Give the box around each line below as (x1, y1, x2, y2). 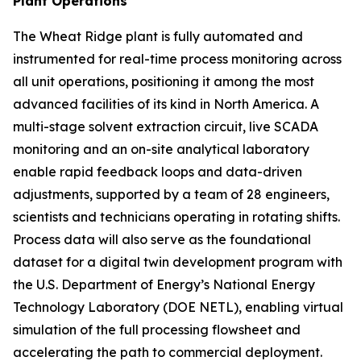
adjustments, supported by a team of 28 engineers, (13, 186, 330, 202)
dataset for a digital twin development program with (13, 254, 342, 270)
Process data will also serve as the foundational (13, 231, 311, 247)
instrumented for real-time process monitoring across (13, 51, 342, 67)
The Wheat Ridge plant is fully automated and (13, 28, 303, 44)
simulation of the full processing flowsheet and (13, 322, 301, 338)
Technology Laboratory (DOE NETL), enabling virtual (13, 299, 343, 315)
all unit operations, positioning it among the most (13, 73, 314, 89)
